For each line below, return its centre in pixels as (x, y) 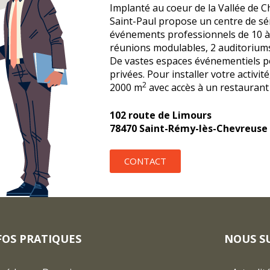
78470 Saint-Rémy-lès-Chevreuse (189, 128)
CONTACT (145, 161)
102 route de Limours (161, 115)
